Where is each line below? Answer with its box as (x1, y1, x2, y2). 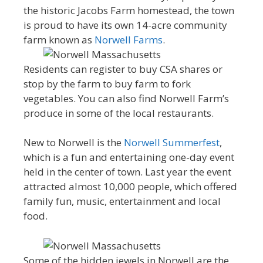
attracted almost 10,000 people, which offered (23, 180, 237, 194)
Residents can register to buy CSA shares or (23, 62, 222, 76)
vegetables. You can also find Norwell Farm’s (23, 91, 229, 105)
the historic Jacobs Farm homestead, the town (23, 3, 234, 17)
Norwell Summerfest (124, 136, 220, 150)
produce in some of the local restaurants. (23, 106, 214, 120)
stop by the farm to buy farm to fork (23, 76, 191, 90)
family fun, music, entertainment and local (23, 194, 221, 208)
